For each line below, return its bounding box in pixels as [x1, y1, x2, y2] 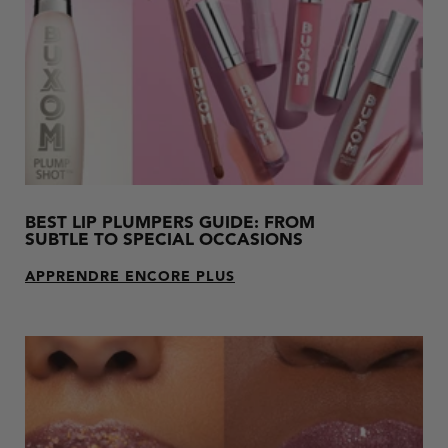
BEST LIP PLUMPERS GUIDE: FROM [25, 215, 315, 233]
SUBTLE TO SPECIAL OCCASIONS [25, 232, 303, 250]
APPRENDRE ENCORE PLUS [25, 270, 235, 285]
